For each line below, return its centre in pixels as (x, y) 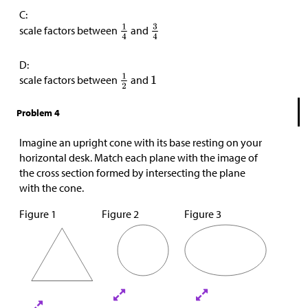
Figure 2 (120, 213)
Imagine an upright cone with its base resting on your (141, 142)
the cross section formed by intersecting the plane (132, 172)
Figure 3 (203, 213)
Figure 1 (38, 213)
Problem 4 (38, 112)
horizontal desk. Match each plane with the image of (139, 157)
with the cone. (52, 187)
